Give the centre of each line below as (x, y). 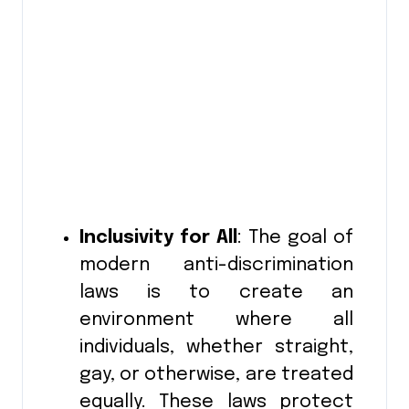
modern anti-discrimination (216, 266)
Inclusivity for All (158, 238)
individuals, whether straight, (216, 348)
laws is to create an (216, 293)
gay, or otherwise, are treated (216, 375)
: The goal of (295, 238)
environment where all (216, 320)
